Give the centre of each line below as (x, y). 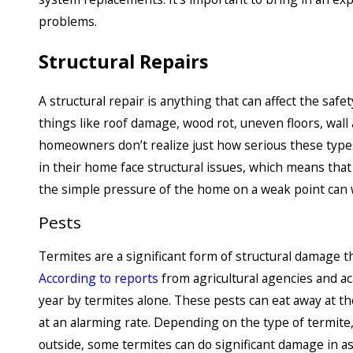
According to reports (98, 278)
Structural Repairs (123, 61)
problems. (68, 22)
